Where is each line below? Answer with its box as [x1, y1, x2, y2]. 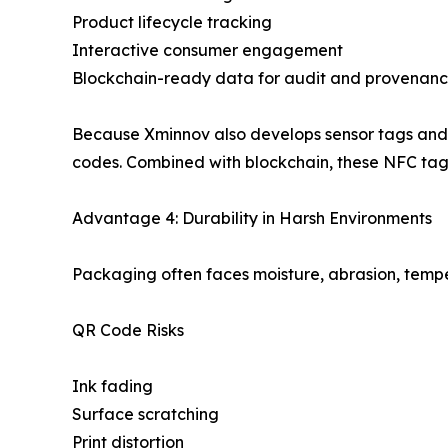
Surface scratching [72, 403, 219, 424]
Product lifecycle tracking [72, 11, 272, 32]
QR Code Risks [72, 319, 184, 340]
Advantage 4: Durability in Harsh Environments [72, 207, 432, 228]
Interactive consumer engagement [72, 39, 343, 60]
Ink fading [72, 375, 153, 396]
